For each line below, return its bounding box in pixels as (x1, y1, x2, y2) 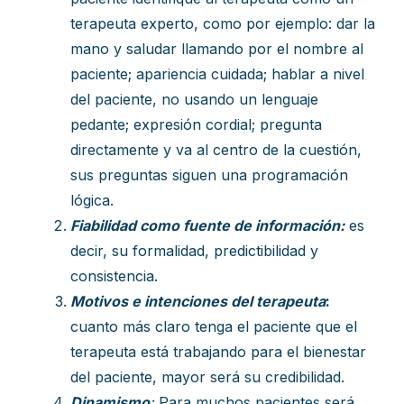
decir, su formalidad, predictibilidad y (70, 242, 318, 260)
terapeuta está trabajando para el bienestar (70, 343, 366, 361)
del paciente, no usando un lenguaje (70, 90, 318, 108)
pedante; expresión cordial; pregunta (70, 115, 322, 133)
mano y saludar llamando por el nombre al (70, 40, 363, 58)
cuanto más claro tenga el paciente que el (70, 317, 357, 335)
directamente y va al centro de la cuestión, (70, 141, 362, 159)
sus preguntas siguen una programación (70, 166, 348, 184)
